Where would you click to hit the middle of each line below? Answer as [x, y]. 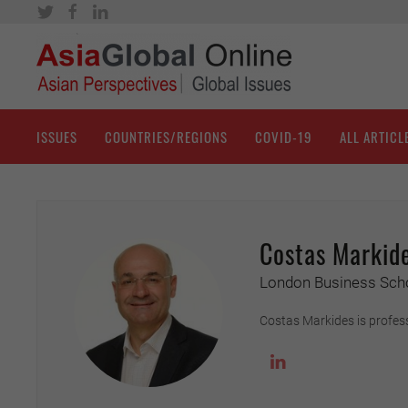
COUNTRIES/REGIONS [166, 137]
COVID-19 [284, 137]
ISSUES [57, 137]
